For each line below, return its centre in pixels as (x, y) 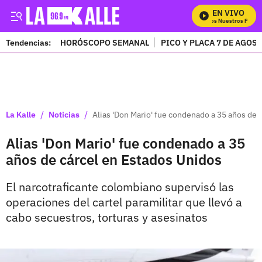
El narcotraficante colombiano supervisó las (120, 187)
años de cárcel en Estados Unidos (114, 160)
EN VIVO (228, 13)
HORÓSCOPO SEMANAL (105, 42)
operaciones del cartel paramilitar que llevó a (124, 202)
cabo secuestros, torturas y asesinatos (107, 217)
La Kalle (21, 114)
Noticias (64, 114)
